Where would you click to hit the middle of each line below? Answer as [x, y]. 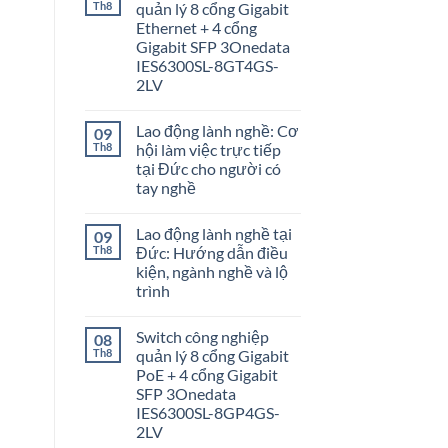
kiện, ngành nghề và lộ [211, 272]
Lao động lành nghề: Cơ [217, 131]
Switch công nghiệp [202, 337]
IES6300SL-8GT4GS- [207, 66]
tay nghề [165, 188]
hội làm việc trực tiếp [208, 150]
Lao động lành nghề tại [213, 234]
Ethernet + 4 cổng [196, 28]
